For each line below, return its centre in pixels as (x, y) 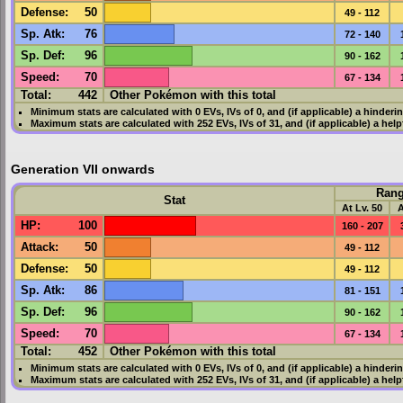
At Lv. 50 (362, 207)
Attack (38, 247)
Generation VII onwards (83, 170)
